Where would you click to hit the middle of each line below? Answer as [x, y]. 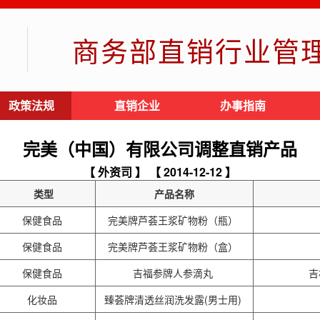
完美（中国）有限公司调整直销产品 [160, 149]
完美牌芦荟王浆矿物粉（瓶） [174, 220]
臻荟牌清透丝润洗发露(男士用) [174, 299]
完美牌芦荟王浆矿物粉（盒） [174, 246]
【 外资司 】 [115, 172]
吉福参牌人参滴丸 [174, 273]
